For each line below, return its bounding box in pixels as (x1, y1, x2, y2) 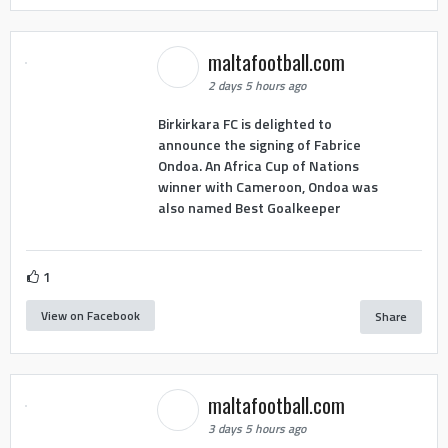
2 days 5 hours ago (207, 76, 306, 95)
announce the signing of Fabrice (157, 133, 361, 155)
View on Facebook (41, 305, 140, 325)
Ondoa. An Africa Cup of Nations (157, 154, 359, 176)
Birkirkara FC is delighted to (157, 112, 332, 134)
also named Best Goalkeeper (157, 196, 341, 218)
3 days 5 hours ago (207, 419, 306, 438)
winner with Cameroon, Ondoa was (157, 175, 378, 197)
